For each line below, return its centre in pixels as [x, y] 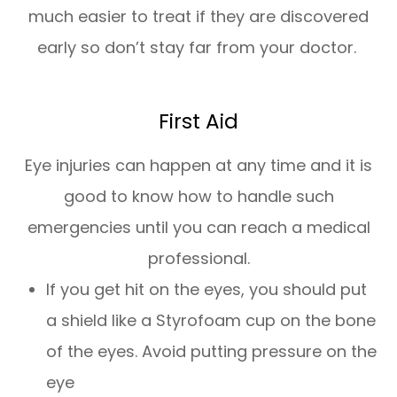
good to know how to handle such [198, 196]
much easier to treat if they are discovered [198, 16]
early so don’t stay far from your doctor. [198, 47]
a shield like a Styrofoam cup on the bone [211, 320]
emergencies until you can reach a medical [198, 227]
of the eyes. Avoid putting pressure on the [212, 351]
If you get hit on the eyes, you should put [207, 289]
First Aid [198, 121]
